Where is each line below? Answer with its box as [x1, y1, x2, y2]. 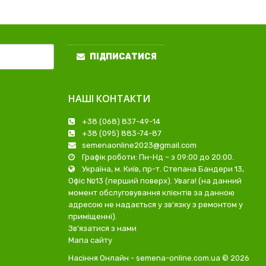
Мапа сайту [68, 236, 112, 245]
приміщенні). [68, 212, 117, 221]
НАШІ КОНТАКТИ [68, 92, 150, 106]
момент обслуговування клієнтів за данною [68, 188, 235, 198]
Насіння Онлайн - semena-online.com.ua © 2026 [68, 254, 249, 263]
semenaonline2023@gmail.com [80, 141, 197, 150]
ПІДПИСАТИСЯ [90, 52, 157, 62]
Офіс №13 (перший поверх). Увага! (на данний [68, 176, 242, 186]
